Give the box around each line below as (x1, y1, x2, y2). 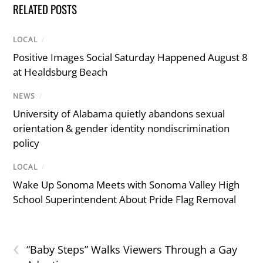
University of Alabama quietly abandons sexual (13, 107, 225, 121)
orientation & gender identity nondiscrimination (13, 122, 230, 136)
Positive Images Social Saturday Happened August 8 (13, 50, 248, 64)
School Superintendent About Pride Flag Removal (13, 193, 237, 207)
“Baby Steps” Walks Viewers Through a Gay (26, 242, 238, 257)
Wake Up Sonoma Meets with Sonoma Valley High (13, 178, 240, 192)
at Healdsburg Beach (13, 65, 108, 79)
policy (13, 136, 40, 150)
